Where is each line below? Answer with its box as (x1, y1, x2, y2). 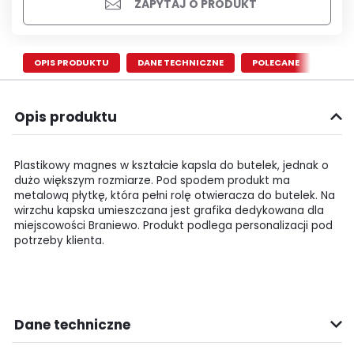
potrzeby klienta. (14, 232, 104, 248)
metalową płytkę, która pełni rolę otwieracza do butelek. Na (14, 187, 335, 203)
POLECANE (252, 56, 299, 70)
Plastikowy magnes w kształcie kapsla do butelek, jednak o (14, 157, 329, 173)
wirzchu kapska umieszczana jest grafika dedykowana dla (14, 202, 324, 218)
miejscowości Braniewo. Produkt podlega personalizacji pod (14, 217, 333, 233)
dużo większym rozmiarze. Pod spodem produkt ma (14, 172, 290, 188)
